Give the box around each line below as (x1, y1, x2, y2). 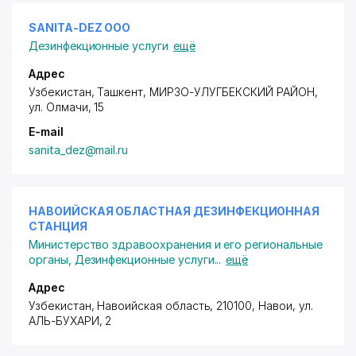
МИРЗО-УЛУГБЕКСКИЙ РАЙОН (149, 85, 315, 99)
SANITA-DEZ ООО (29, 21, 131, 34)
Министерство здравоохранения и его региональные (29, 238, 323, 251)
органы (29, 253, 68, 266)
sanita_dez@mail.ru (29, 143, 129, 157)
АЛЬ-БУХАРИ (29, 314, 99, 327)
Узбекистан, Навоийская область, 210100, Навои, (29, 299, 299, 312)
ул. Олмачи (29, 100, 88, 114)
